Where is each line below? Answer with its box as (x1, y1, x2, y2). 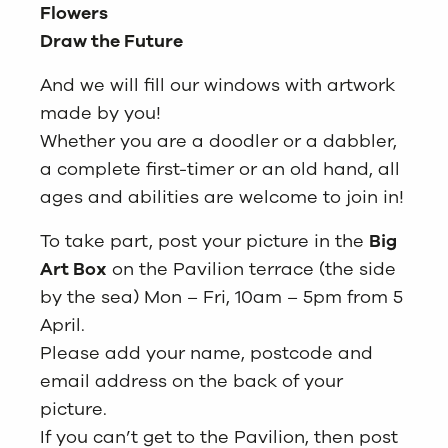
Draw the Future (40, 28, 183, 53)
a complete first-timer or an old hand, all (40, 156, 400, 181)
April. (40, 312, 85, 337)
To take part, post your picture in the (40, 228, 369, 253)
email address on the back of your (40, 368, 343, 393)
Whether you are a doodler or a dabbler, (40, 128, 397, 153)
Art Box (40, 256, 107, 281)
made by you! (40, 100, 161, 125)
